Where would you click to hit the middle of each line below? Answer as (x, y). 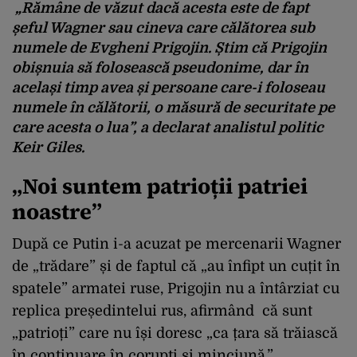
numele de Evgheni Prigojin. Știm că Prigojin (169, 47)
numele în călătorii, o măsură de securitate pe (173, 107)
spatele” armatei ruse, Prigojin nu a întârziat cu (176, 288)
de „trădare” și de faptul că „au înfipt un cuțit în (176, 266)
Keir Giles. (48, 147)
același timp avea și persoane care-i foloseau (169, 87)
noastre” (57, 211)
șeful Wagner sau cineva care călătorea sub (163, 27)
